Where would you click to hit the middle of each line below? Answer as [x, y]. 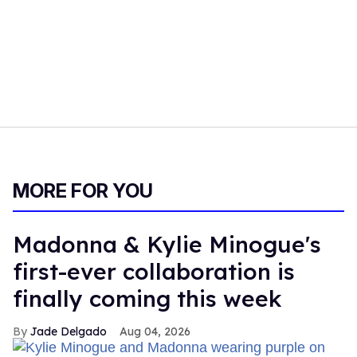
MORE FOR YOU [83, 191]
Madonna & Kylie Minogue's [167, 245]
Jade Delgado [69, 332]
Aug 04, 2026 [155, 332]
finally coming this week [147, 299]
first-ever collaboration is [154, 272]
